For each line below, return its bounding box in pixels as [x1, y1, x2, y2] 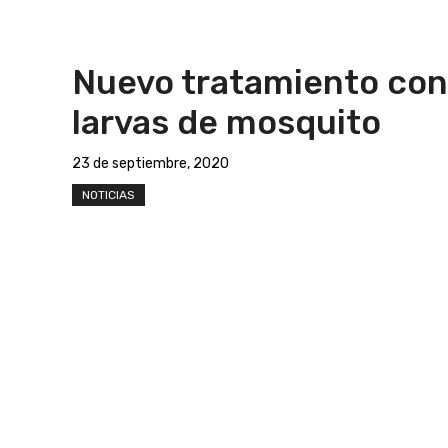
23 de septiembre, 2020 [72, 154, 229, 172]
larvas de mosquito [72, 102, 381, 142]
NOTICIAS [82, 187, 135, 202]
